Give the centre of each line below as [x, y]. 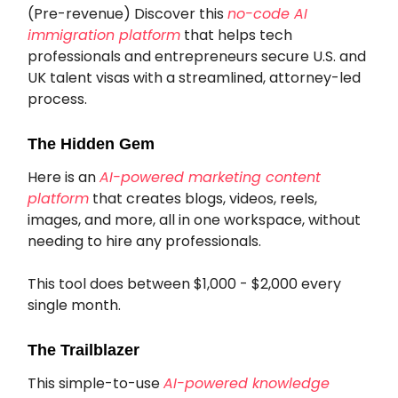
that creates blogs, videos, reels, [203, 199]
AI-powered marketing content [210, 178]
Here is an [64, 178]
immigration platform [104, 36]
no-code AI [267, 14]
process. [57, 99]
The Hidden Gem [91, 144]
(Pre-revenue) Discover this [127, 14]
